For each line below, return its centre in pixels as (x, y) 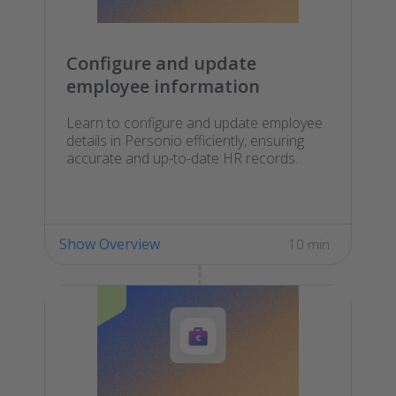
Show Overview (110, 244)
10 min (309, 244)
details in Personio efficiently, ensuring (185, 140)
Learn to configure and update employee (194, 122)
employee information (163, 86)
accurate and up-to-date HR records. (182, 158)
